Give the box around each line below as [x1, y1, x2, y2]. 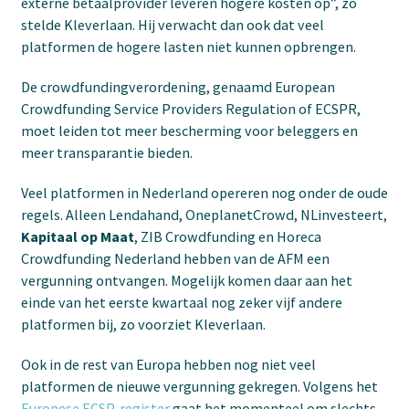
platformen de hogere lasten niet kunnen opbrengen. [21, 37, 359, 56]
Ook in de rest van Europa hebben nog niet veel [21, 355, 316, 373]
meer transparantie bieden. [21, 143, 195, 162]
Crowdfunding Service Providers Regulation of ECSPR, [21, 100, 361, 118]
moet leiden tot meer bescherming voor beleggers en [21, 121, 358, 140]
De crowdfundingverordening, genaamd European [21, 78, 335, 96]
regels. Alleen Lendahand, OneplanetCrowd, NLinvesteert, [21, 205, 387, 224]
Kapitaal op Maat [21, 227, 134, 246]
